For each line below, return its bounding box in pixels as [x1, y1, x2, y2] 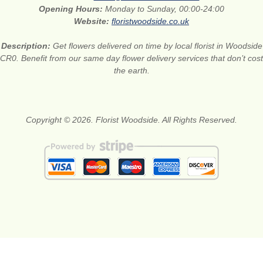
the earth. [113, 65, 150, 75]
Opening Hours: [39, 4, 105, 14]
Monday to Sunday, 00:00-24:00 [105, 4, 224, 14]
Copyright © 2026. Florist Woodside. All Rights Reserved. [26, 114, 237, 124]
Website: [74, 16, 112, 26]
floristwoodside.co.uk [112, 16, 189, 26]
